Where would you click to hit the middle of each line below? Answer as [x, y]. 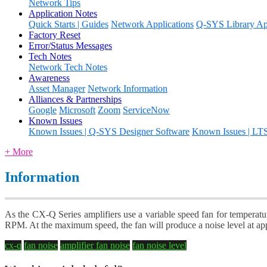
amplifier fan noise [95, 245]
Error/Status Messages [70, 45]
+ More [19, 151]
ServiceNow [146, 110]
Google [43, 110]
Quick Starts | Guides [69, 24]
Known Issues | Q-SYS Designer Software [109, 131]
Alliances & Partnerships [75, 99]
